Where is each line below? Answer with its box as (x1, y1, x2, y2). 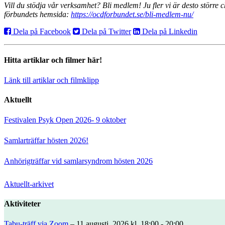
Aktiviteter (4, 199, 41, 208)
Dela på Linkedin (140, 27, 197, 36)
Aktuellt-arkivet (4, 180, 54, 189)
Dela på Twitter (80, 27, 131, 36)
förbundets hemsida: (4, 10, 71, 19)
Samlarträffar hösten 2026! (4, 136, 88, 145)
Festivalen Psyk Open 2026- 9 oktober (4, 116, 126, 125)
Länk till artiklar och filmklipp (4, 75, 99, 84)
